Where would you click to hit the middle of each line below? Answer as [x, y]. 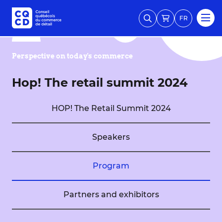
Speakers [111, 137]
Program [111, 166]
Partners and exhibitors [111, 194]
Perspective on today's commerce [72, 56]
